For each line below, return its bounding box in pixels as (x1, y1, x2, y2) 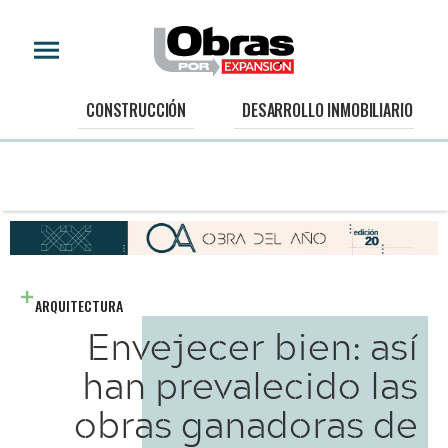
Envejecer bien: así (87, 316, 418, 374)
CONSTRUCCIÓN (86, 98, 187, 123)
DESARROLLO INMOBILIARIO (242, 98, 413, 123)
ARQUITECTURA (35, 294, 123, 316)
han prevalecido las (82, 355, 418, 413)
